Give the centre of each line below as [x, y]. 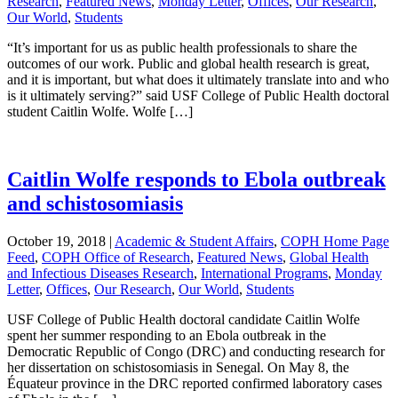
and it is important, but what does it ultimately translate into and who [198, 79]
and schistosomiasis [95, 203]
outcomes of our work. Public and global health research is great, [188, 63]
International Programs [264, 273]
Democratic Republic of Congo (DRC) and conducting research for [196, 351]
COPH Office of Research [116, 257]
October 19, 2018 [56, 241]
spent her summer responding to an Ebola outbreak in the [167, 335]
